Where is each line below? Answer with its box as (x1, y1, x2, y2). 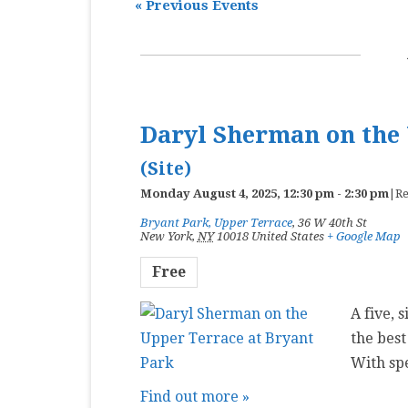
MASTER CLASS (119, 13, 199, 25)
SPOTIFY (119, 162, 165, 174)
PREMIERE (119, 50, 172, 62)
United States (250, 229, 324, 243)
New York (139, 229, 192, 243)
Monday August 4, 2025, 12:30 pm (139, 187, 334, 200)
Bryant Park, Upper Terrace (139, 216, 292, 229)
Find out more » (139, 388, 250, 405)
